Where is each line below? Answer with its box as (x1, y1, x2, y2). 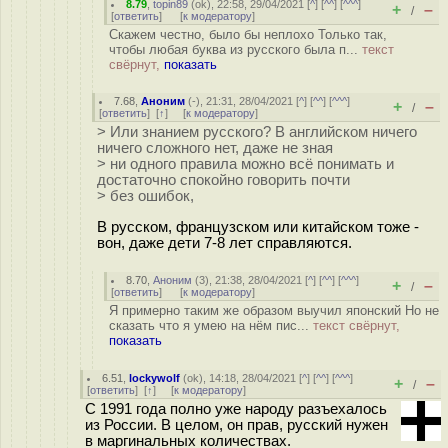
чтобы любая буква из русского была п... (109, 42, 362, 57)
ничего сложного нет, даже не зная (97, 140, 333, 156)
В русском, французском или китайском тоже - (97, 218, 419, 235)
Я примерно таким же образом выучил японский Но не (109, 303, 439, 318)
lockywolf (129, 372, 181, 384)
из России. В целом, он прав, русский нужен (85, 417, 388, 433)
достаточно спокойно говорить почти (97, 172, 350, 188)
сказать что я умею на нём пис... (109, 318, 313, 333)
